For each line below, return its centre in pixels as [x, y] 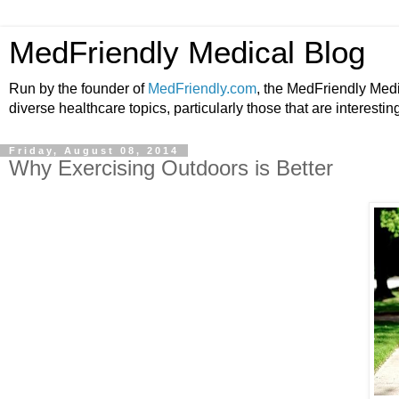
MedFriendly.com [202, 89]
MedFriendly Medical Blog [187, 53]
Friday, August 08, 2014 [94, 151]
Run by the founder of [78, 89]
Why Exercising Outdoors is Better [171, 168]
